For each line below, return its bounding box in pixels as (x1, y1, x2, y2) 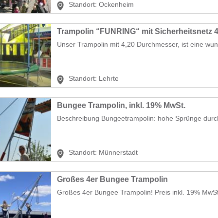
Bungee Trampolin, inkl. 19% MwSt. (57, 101, 185, 109)
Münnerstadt (99, 148, 138, 156)
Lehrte (99, 74, 119, 82)
